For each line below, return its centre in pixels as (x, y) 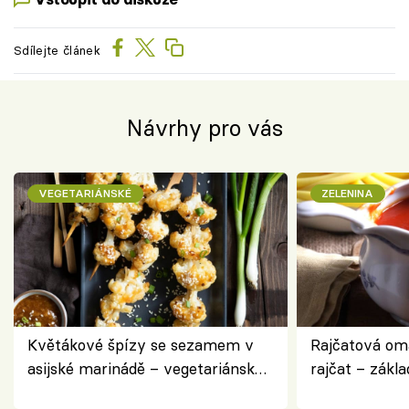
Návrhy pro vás (204, 128)
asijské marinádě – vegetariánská (145, 368)
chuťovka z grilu (85, 392)
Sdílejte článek (57, 51)
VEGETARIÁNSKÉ (85, 193)
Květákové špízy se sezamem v (141, 345)
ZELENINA (348, 193)
